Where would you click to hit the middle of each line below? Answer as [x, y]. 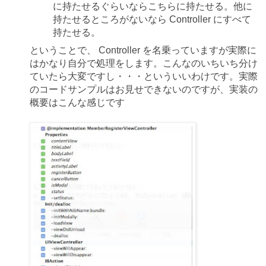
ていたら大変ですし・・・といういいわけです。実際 [143, 76]
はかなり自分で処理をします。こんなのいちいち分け [143, 63]
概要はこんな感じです [77, 102]
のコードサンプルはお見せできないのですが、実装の [143, 89]
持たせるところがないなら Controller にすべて [152, 19]
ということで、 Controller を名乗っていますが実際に [143, 50]
